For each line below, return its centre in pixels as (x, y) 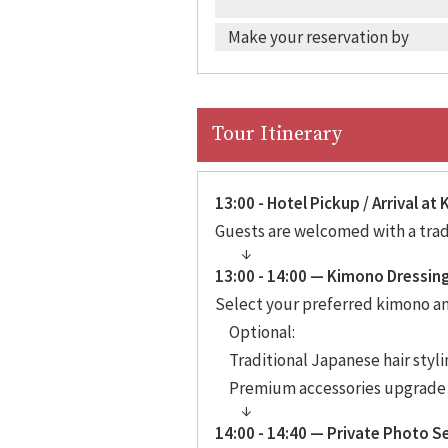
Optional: (261, 331)
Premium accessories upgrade (337, 387)
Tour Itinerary (277, 134)
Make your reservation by (318, 37)
